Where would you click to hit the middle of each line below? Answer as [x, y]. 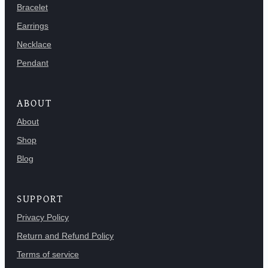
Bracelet [32, 7]
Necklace [34, 44]
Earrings [33, 25]
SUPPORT [41, 199]
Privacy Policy [43, 217]
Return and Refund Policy [65, 236]
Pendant [33, 63]
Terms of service [48, 255]
